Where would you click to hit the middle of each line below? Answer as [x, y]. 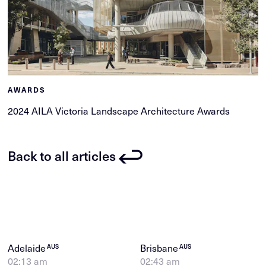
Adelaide [28, 248]
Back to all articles [62, 155]
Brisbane [160, 248]
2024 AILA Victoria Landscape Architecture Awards [119, 111]
